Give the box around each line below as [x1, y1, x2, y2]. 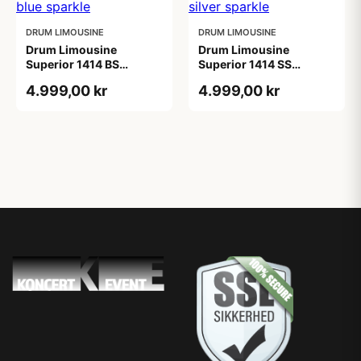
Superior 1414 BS [26, 57, 119, 71]
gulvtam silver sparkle [198, 72, 320, 85]
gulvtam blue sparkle [26, 72, 141, 85]
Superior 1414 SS [198, 57, 292, 71]
